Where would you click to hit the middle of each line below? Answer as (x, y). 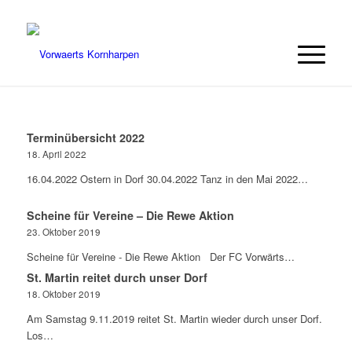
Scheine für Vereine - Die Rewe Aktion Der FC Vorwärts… (160, 257)
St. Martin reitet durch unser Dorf (117, 277)
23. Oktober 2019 (63, 232)
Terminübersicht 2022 (85, 137)
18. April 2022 (56, 154)
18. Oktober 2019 (63, 294)
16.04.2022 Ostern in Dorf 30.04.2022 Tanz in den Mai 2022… (167, 179)
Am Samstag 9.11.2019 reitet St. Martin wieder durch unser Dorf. (174, 319)
